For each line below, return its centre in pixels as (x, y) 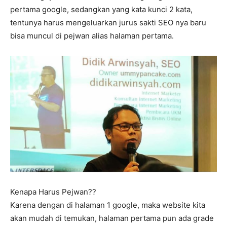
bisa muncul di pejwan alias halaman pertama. (92, 35)
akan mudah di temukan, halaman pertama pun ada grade (112, 218)
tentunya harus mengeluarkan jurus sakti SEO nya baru (108, 22)
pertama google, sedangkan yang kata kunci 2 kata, (101, 9)
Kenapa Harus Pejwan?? (53, 192)
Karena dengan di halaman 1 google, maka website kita (108, 205)
